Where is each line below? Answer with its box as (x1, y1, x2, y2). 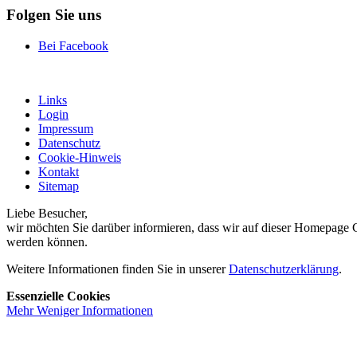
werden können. (6, 235, 88, 249)
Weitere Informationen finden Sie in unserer (6, 262, 229, 277)
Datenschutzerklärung (229, 262, 339, 277)
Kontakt (38, 165, 79, 179)
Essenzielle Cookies (6, 289, 110, 304)
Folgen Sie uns (6, 6, 101, 24)
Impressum (38, 122, 93, 136)
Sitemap (38, 179, 79, 194)
